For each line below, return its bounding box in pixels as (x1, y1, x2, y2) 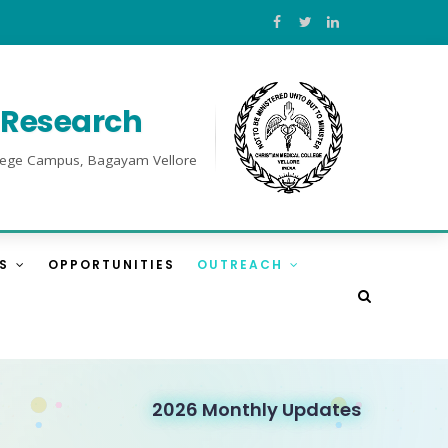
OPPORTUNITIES (48, 256, 175, 273)
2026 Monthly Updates (152, 397, 361, 422)
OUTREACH (197, 256, 288, 273)
